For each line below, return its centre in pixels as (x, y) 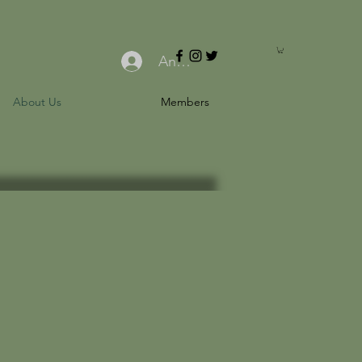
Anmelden (192, 61)
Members (185, 102)
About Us (37, 102)
